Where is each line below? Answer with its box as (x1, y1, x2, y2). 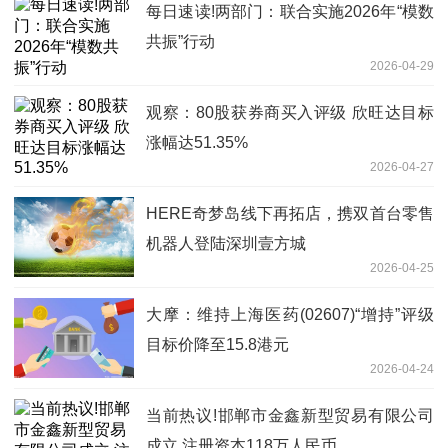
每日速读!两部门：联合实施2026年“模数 (146, 3, 434, 21)
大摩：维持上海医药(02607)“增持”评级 (146, 306, 434, 324)
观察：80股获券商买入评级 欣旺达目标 (146, 104, 434, 122)
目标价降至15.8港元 (146, 336, 289, 354)
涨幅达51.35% (146, 134, 248, 152)
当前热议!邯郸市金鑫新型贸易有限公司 (146, 407, 434, 425)
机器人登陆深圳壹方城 (146, 235, 306, 253)
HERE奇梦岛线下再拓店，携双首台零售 (146, 205, 434, 223)
